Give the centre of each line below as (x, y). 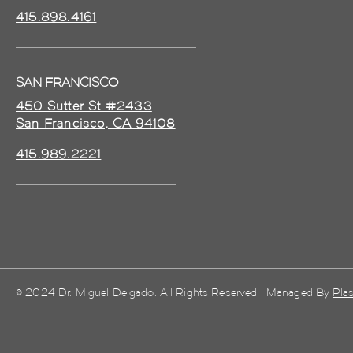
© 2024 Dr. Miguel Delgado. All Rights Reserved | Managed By (175, 292)
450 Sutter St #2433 (84, 106)
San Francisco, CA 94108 (96, 123)
